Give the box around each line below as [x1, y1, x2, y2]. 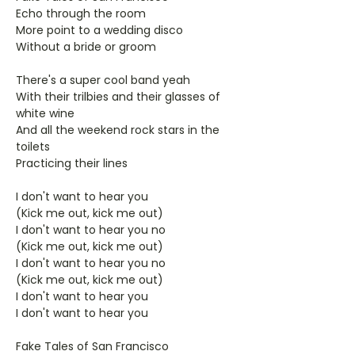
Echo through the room [16, 6, 146, 21]
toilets [16, 139, 50, 155]
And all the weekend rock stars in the [16, 122, 219, 138]
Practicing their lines [16, 155, 128, 171]
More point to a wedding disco [16, 22, 183, 38]
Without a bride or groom [16, 39, 156, 55]
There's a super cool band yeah [16, 72, 190, 88]
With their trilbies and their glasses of [16, 89, 220, 105]
